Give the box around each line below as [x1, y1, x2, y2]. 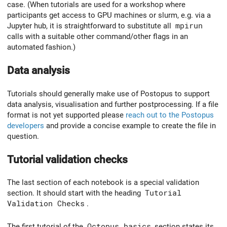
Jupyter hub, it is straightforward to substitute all [7, 21, 173, 31]
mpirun [175, 21, 203, 31]
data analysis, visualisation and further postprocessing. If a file [7, 99, 218, 109]
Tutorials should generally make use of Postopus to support [7, 89, 210, 98]
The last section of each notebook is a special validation [7, 178, 199, 187]
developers [7, 121, 44, 130]
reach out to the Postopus [126, 110, 214, 120]
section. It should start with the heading [7, 188, 143, 198]
